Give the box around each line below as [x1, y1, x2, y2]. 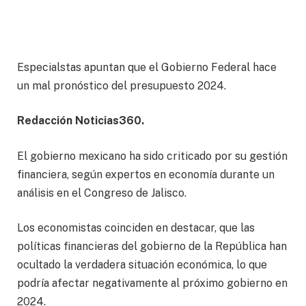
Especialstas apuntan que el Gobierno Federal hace [17, 60, 277, 74]
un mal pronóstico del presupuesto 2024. [17, 79, 226, 92]
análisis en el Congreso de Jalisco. [17, 186, 186, 199]
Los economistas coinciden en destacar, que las [17, 221, 255, 235]
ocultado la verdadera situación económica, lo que [17, 258, 267, 272]
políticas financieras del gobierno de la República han [17, 240, 287, 253]
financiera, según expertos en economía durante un [17, 167, 275, 181]
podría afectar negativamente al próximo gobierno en [17, 277, 288, 290]
